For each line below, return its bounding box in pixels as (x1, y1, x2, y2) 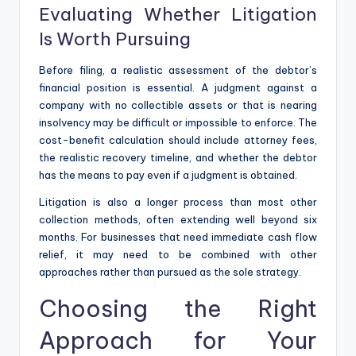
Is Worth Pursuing (39, 27, 191, 50)
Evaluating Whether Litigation (39, 2, 317, 25)
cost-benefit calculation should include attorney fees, (39, 133, 317, 146)
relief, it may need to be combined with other (39, 247, 317, 261)
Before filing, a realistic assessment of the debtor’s (39, 63, 317, 76)
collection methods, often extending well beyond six (39, 212, 317, 226)
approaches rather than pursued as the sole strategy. (39, 265, 301, 278)
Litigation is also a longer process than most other (39, 195, 317, 208)
